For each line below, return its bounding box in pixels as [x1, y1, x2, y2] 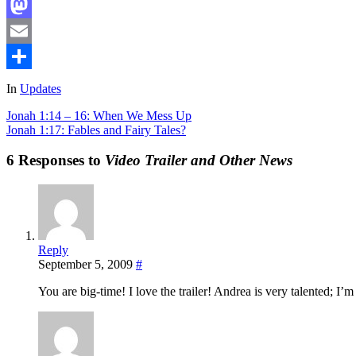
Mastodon [6, 23, 56, 37]
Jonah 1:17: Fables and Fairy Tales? [6, 122, 186, 137]
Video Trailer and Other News [105, 152, 292, 169]
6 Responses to [6, 152, 105, 169]
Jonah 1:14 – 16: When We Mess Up [6, 108, 192, 122]
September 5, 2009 [38, 257, 133, 272]
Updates [20, 81, 61, 95]
